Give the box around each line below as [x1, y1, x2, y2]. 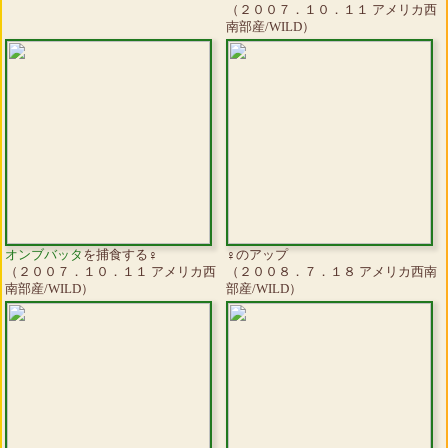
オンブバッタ [5, 247, 83, 263]
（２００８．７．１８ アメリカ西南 [226, 264, 437, 280]
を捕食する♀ [83, 247, 158, 263]
